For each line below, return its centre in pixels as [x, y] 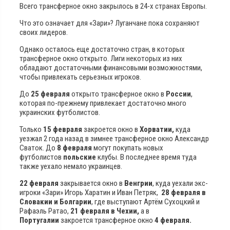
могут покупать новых [128, 148]
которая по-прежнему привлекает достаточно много [103, 103]
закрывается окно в [91, 183]
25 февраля [50, 94]
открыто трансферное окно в [117, 94]
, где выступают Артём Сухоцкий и [146, 202]
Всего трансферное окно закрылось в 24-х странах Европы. [113, 6]
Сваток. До [38, 148]
